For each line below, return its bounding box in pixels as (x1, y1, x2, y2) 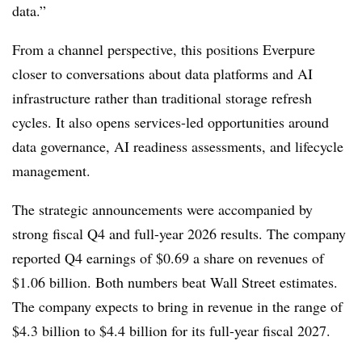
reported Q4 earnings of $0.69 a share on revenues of (12, 248, 324, 267)
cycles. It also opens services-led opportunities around (12, 112, 329, 132)
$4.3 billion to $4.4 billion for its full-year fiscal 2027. (12, 321, 330, 340)
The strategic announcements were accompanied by (12, 200, 313, 219)
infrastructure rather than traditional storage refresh (12, 88, 312, 107)
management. (12, 161, 90, 180)
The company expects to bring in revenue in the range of (12, 297, 343, 316)
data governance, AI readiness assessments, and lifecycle (12, 137, 343, 156)
